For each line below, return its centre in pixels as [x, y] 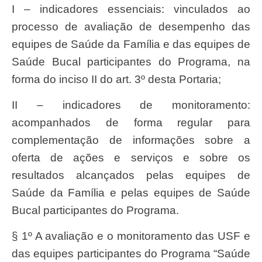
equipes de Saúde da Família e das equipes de [131, 44]
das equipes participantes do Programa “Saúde [131, 254]
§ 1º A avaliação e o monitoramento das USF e [131, 236]
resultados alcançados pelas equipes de [131, 175]
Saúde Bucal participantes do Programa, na [131, 61]
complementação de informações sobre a [131, 140]
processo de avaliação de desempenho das [131, 26]
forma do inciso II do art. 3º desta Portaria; [116, 79]
